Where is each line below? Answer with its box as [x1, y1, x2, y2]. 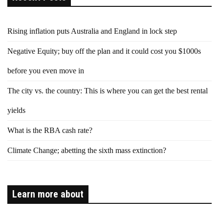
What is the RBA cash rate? [7, 126, 92, 135]
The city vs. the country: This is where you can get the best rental [7, 87, 208, 95]
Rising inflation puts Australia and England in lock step [7, 27, 177, 36]
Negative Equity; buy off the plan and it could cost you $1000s [7, 47, 201, 56]
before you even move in [7, 66, 84, 75]
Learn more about [12, 188, 84, 200]
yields [7, 106, 25, 115]
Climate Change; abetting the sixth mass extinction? [7, 146, 166, 155]
